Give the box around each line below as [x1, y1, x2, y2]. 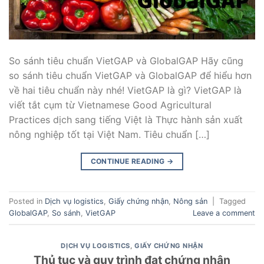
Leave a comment [193, 209, 255, 218]
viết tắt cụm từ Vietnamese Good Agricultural [9, 99, 212, 111]
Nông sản [173, 197, 207, 206]
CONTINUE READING [90, 157, 167, 166]
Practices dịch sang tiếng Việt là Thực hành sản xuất [9, 114, 243, 126]
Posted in [9, 197, 45, 206]
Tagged [219, 197, 246, 206]
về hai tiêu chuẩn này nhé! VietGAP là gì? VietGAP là [9, 84, 242, 97]
